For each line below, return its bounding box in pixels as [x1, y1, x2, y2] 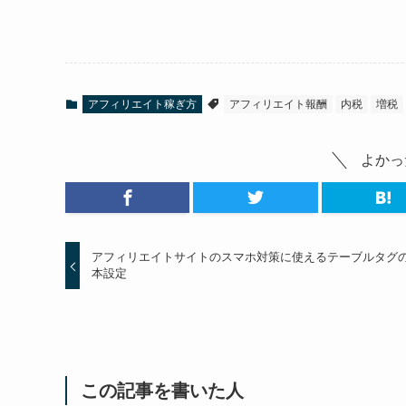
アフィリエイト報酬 [229, 97, 327, 111]
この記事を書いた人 [81, 380, 244, 401]
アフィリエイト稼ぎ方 [88, 97, 197, 111]
